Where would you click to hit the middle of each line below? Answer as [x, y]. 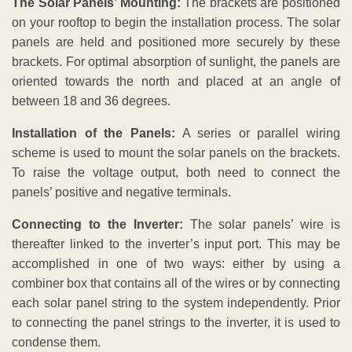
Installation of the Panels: [93, 133]
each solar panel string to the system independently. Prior [176, 302]
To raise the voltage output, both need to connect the [176, 172]
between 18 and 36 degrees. [91, 101]
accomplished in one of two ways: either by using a [176, 263]
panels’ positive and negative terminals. [121, 192]
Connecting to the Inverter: [97, 224]
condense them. [56, 342]
